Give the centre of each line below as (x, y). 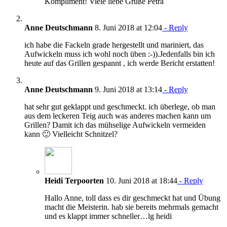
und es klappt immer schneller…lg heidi (108, 216)
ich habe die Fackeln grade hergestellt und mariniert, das (114, 45)
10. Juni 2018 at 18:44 (141, 180)
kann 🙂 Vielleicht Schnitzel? (71, 134)
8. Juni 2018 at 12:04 (127, 27)
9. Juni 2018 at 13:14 (127, 89)
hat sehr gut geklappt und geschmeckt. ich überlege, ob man (120, 106)
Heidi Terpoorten (74, 180)
